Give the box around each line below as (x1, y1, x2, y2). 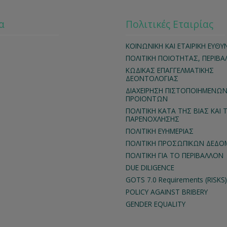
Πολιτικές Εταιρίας (126, 17, 213, 31)
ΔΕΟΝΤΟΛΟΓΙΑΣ (126, 73, 178, 83)
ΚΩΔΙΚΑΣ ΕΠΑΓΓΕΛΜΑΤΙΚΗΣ (126, 65, 214, 75)
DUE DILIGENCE (126, 163, 174, 172)
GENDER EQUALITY (126, 199, 185, 209)
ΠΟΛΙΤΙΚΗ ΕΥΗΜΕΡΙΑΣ (126, 126, 194, 136)
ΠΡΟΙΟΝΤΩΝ (126, 94, 168, 103)
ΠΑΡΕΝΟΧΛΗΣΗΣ (126, 114, 179, 124)
